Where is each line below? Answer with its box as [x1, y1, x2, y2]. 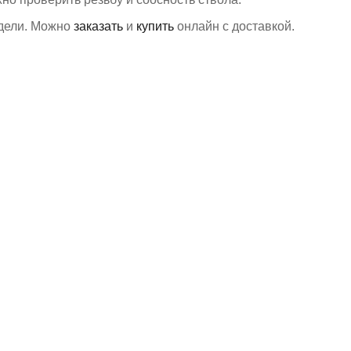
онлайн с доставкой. [173, 20, 295, 34]
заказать [73, 20, 123, 34]
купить [136, 20, 174, 34]
